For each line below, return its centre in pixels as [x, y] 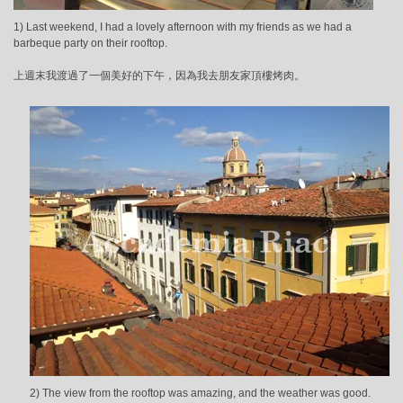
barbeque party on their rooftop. [90, 44]
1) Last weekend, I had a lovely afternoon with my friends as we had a [183, 27]
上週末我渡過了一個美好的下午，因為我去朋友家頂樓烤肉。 [159, 76]
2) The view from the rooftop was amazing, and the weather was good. [200, 394]
